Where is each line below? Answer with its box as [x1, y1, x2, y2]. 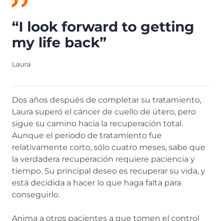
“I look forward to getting [12, 18, 194, 35]
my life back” [12, 34, 107, 51]
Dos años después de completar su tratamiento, [12, 95, 201, 105]
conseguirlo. [12, 190, 60, 199]
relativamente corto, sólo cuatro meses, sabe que [12, 143, 205, 152]
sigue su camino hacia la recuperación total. [12, 119, 183, 128]
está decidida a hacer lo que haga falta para [12, 178, 181, 187]
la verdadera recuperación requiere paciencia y [12, 154, 195, 164]
